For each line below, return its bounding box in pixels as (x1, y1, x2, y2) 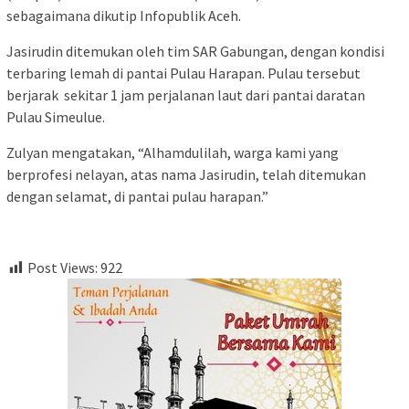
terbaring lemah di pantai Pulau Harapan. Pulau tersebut (6, 64, 361, 83)
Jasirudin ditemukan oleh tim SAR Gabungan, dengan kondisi (6, 42, 384, 61)
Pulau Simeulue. (6, 108, 105, 127)
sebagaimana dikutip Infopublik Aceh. (6, 6, 241, 26)
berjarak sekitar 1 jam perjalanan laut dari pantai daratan (6, 86, 365, 105)
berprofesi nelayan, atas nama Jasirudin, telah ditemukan (6, 165, 366, 184)
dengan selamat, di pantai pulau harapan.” (6, 187, 268, 206)
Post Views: (27, 258, 98, 278)
